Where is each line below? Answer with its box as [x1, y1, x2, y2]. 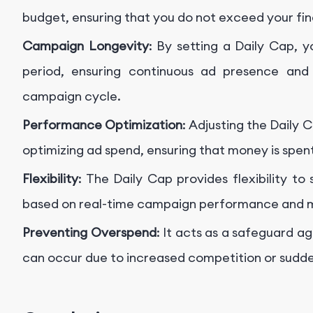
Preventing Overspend [22, 224, 156, 241]
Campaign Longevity [22, 38, 149, 54]
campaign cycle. [22, 88, 121, 105]
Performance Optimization [22, 117, 183, 133]
